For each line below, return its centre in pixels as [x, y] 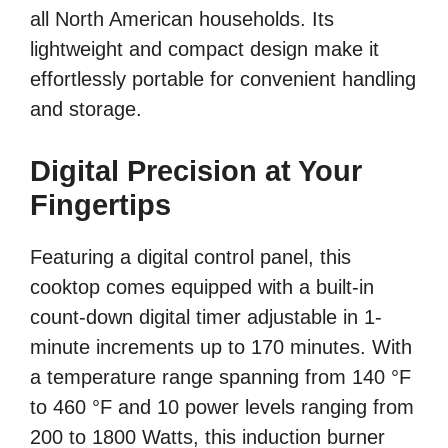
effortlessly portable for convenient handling [223, 78]
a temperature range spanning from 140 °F [220, 376]
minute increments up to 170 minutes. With [221, 346]
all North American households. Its [182, 18]
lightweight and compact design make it [204, 48]
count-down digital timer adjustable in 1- [206, 316]
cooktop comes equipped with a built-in [202, 286]
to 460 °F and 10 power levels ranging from [222, 406]
